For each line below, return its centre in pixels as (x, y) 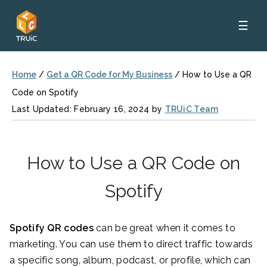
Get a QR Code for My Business (109, 74)
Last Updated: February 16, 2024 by (89, 109)
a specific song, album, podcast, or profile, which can (130, 260)
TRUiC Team (192, 109)
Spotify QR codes (52, 228)
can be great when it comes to (164, 228)
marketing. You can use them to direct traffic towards (131, 244)
